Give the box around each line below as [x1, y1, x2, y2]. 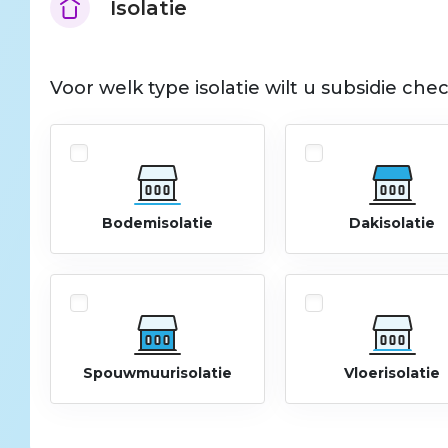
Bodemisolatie [101, 213, 213, 232]
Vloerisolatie [344, 363, 440, 382]
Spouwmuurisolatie [82, 363, 232, 382]
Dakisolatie [349, 213, 435, 232]
